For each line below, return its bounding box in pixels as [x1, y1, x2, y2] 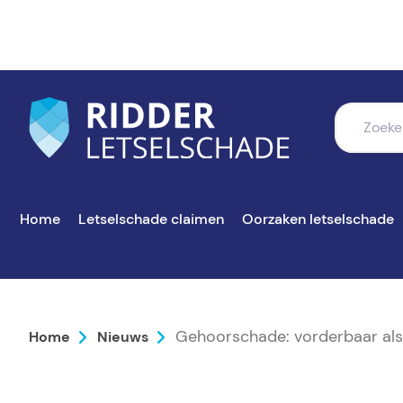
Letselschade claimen [78, 210, 224, 228]
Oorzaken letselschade [242, 210, 394, 228]
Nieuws [97, 327, 148, 346]
